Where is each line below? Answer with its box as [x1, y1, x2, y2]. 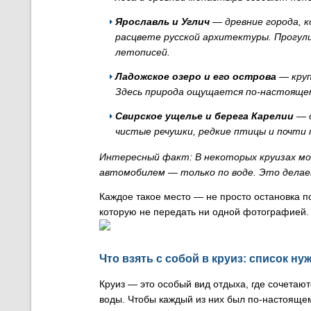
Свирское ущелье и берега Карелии [115, 110, 294, 121]
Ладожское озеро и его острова [115, 71, 276, 82]
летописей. [115, 47, 170, 58]
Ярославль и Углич [115, 16, 210, 27]
